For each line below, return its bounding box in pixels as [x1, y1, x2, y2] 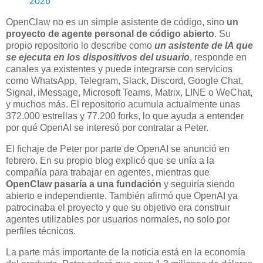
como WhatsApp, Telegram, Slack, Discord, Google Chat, [6, 75, 243, 86]
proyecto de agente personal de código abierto [6, 28, 214, 39]
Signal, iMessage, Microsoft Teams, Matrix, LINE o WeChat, [6, 87, 252, 97]
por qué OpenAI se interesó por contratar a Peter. [6, 122, 208, 133]
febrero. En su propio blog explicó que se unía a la [6, 155, 214, 166]
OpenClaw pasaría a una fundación [6, 178, 161, 189]
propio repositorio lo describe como [6, 40, 154, 50]
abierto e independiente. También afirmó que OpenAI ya [6, 190, 238, 201]
